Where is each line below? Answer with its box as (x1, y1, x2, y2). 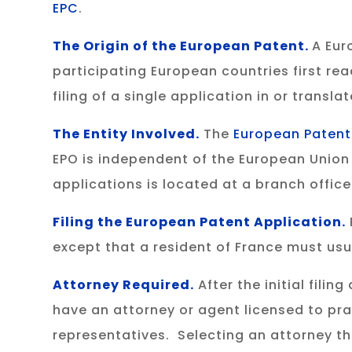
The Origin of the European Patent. (53, 37, 313, 56)
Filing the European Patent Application (53, 213, 343, 232)
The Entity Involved (53, 125, 196, 144)
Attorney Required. (53, 276, 195, 295)
